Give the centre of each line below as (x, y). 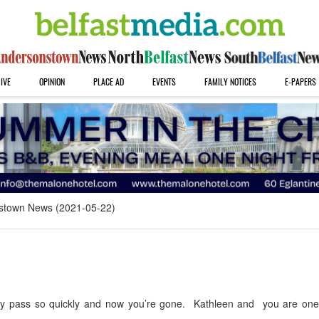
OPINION (52, 82)
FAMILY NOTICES (230, 82)
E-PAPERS (300, 82)
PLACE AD (108, 82)
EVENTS (164, 82)
